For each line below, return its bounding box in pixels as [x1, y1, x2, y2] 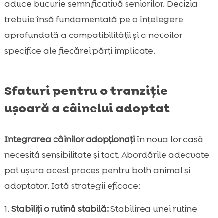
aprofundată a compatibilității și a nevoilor [4, 29, 182, 41]
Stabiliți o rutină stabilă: [11, 203, 109, 215]
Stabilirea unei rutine [108, 203, 197, 215]
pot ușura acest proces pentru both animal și [4, 164, 190, 177]
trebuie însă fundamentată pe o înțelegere [4, 14, 183, 26]
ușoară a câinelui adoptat [4, 100, 170, 117]
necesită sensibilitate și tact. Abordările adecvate [4, 149, 209, 161]
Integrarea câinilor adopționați [4, 133, 135, 145]
